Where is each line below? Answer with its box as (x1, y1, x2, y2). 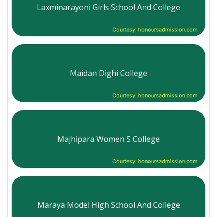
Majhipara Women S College (57, 133, 160, 144)
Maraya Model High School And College (37, 199, 180, 210)
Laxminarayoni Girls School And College (37, 1, 180, 13)
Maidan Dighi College (70, 67, 147, 78)
